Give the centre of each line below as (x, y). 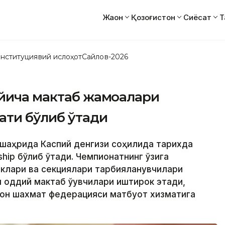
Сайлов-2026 (105, 57)
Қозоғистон (153, 17)
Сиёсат (197, 17)
